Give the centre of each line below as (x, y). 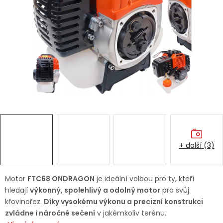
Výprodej (24, 148)
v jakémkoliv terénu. (131, 213)
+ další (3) (197, 145)
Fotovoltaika (31, 122)
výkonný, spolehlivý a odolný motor (95, 190)
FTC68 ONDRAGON (61, 179)
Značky (21, 173)
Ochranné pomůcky (44, 97)
